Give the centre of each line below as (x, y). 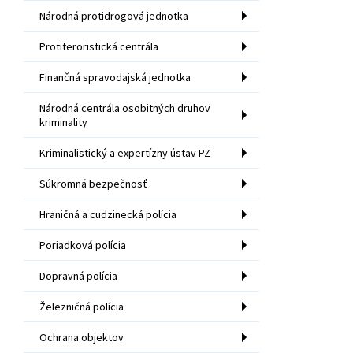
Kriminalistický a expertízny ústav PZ (125, 152)
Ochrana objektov (82, 337)
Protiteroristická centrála (99, 46)
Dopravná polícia (78, 275)
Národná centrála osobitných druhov (125, 108)
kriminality (63, 122)
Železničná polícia (82, 306)
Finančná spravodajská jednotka (115, 77)
